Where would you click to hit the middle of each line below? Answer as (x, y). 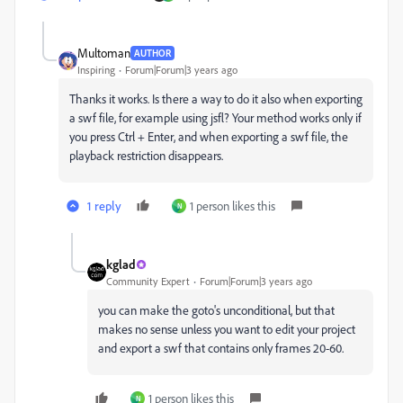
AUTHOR (152, 53)
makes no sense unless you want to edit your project (227, 329)
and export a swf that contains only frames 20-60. (221, 348)
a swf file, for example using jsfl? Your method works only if (215, 117)
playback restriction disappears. (146, 155)
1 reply (104, 206)
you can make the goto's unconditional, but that (216, 310)
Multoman (104, 53)
